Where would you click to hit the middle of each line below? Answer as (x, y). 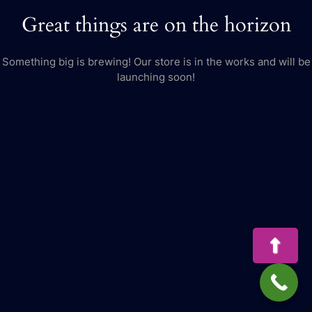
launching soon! (156, 77)
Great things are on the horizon (156, 25)
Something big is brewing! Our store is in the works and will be (156, 61)
